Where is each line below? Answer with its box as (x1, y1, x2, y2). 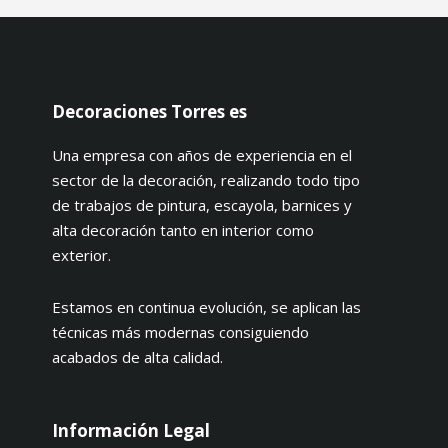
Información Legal (52, 419, 211, 442)
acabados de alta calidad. (52, 347, 224, 367)
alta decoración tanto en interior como (52, 220, 315, 240)
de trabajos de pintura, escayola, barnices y (52, 195, 353, 215)
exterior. (52, 245, 112, 265)
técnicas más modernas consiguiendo (52, 322, 310, 342)
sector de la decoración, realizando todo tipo (52, 170, 361, 190)
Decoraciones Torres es (52, 100, 248, 123)
